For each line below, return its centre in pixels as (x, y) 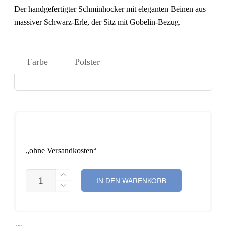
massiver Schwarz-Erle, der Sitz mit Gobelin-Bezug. (98, 22)
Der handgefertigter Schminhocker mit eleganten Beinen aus (110, 9)
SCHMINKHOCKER (61, 173)
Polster (87, 62)
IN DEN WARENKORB (132, 180)
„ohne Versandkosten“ (62, 151)
